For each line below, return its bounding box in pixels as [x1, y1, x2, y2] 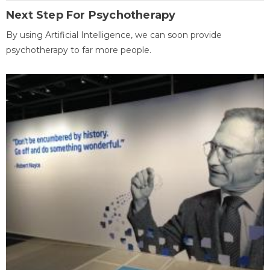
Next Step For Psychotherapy [6, 8, 176, 22]
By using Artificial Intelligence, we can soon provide [6, 29, 222, 40]
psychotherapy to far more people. [6, 44, 151, 55]
